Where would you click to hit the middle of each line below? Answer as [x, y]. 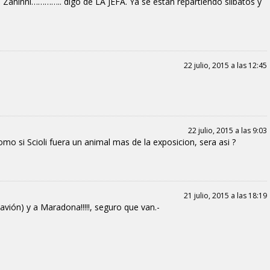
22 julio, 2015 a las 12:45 [225, 65]
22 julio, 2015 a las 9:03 [227, 130]
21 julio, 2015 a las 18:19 [225, 195]
